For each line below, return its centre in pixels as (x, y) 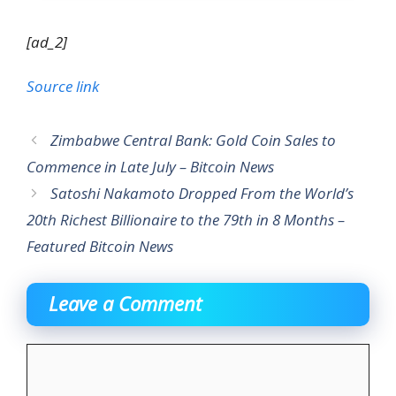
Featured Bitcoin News (100, 247)
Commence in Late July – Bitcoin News (150, 167)
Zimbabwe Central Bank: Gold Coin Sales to (194, 141)
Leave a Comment (125, 303)
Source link (63, 87)
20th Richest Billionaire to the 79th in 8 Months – (186, 220)
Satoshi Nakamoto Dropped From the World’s (202, 194)
